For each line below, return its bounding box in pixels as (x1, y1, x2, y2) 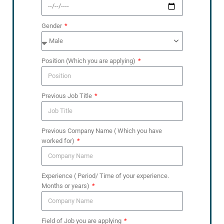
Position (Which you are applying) (41, 57, 137, 65)
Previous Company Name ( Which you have (41, 127, 162, 135)
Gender (41, 22, 63, 30)
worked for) (41, 137, 76, 145)
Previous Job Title (41, 92, 93, 100)
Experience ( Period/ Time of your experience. (41, 172, 169, 180)
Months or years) (41, 182, 91, 190)
